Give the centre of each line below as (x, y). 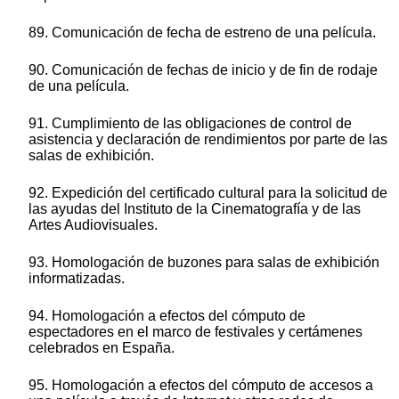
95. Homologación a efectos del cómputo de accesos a (201, 386)
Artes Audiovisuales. (93, 225)
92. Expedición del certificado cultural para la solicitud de (208, 193)
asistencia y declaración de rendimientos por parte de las (208, 140)
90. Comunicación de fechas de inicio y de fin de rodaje (203, 70)
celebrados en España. (102, 348)
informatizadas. (77, 279)
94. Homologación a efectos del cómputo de (167, 316)
